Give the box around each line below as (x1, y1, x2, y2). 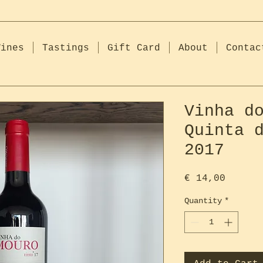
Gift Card (107, 43, 161, 53)
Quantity (184, 195, 222, 205)
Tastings (42, 43, 90, 53)
